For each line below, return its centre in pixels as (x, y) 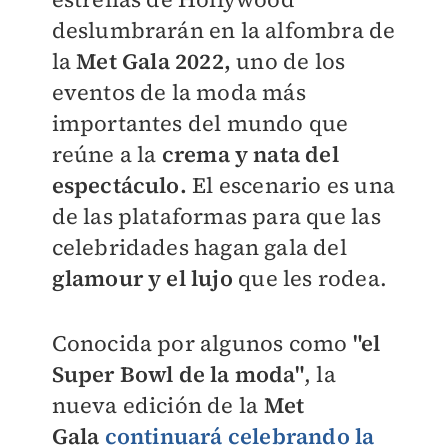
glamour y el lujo (145, 278)
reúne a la (104, 154)
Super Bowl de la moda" (177, 374)
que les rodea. (312, 278)
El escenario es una (293, 185)
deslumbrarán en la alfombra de (223, 30)
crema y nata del (247, 154)
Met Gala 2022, (153, 61)
